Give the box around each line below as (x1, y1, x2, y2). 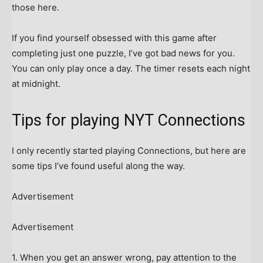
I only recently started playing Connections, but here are (12, 145, 246, 157)
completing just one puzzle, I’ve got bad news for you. (12, 48, 235, 59)
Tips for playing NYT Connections (12, 111, 245, 130)
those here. (12, 2, 59, 14)
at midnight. (12, 78, 60, 90)
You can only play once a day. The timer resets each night (12, 63, 250, 75)
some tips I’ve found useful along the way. (12, 160, 185, 172)
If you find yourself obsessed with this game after (12, 32, 217, 44)
